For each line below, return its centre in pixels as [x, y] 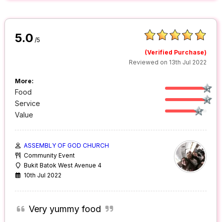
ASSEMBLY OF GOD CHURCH [67, 146]
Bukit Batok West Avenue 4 [63, 166]
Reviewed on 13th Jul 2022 [168, 62]
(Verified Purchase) [176, 53]
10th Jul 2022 [43, 175]
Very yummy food [65, 209]
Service [28, 104]
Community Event [50, 156]
